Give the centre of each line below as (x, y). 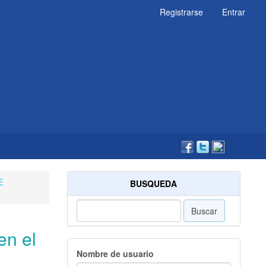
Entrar (234, 12)
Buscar (205, 211)
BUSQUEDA (154, 184)
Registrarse (181, 12)
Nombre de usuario (115, 254)
